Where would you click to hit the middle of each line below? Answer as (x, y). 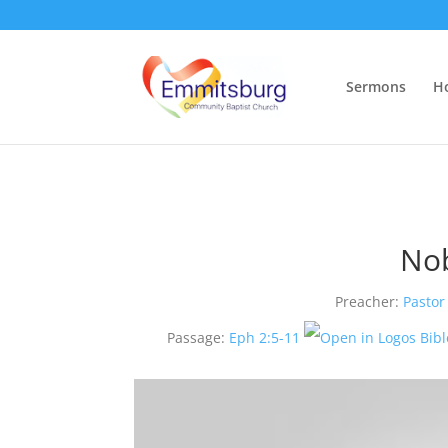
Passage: (196, 337)
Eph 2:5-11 (265, 337)
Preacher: (367, 301)
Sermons (375, 86)
